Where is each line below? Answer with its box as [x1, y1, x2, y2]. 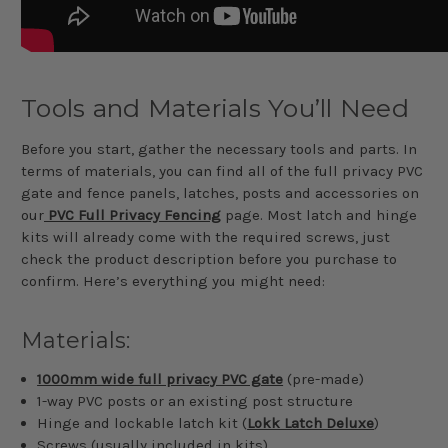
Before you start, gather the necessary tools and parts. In [21, 139, 417, 158]
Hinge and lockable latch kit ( [37, 413, 248, 432]
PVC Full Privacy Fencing [44, 205, 221, 224]
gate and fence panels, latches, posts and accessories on [21, 183, 419, 202]
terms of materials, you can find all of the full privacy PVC [21, 161, 423, 180]
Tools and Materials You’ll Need [21, 92, 409, 123]
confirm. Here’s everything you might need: [21, 271, 325, 290]
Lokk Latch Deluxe [247, 413, 375, 432]
